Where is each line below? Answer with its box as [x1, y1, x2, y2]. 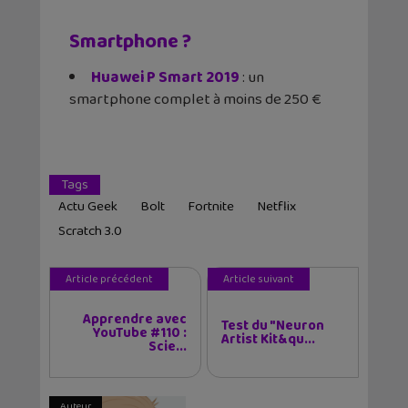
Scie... [148, 336, 187, 359]
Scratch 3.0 [58, 220, 122, 243]
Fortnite [188, 196, 234, 219]
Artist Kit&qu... [221, 329, 315, 352]
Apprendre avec [83, 309, 187, 331]
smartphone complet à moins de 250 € [69, 87, 321, 113]
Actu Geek [58, 196, 117, 219]
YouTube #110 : [93, 322, 187, 345]
